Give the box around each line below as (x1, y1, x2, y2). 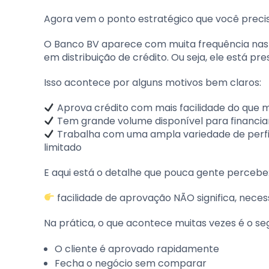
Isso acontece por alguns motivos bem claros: (44, 75, 261, 89)
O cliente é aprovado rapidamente (55, 241, 219, 256)
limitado (44, 140, 82, 154)
